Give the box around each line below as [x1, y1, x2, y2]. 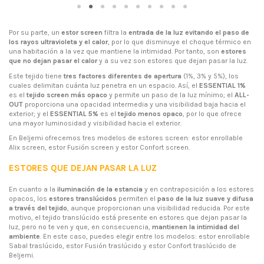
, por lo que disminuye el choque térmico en [108, 38, 251, 47]
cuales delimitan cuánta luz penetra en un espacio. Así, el [9, 81, 199, 90]
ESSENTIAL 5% [50, 109, 98, 118]
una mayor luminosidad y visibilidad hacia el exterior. [9, 118, 183, 127]
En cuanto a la [9, 185, 57, 194]
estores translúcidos [49, 194, 117, 203]
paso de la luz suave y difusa [157, 194, 253, 203]
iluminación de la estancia [57, 185, 143, 194]
